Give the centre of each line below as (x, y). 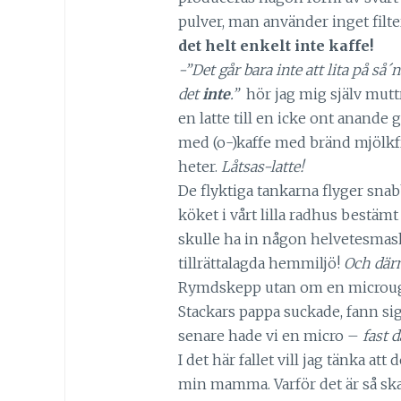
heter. (197, 166)
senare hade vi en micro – (270, 335)
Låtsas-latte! (260, 166)
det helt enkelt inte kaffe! (275, 45)
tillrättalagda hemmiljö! (260, 263)
